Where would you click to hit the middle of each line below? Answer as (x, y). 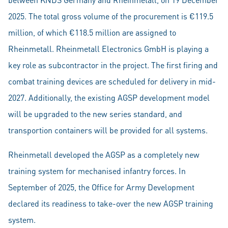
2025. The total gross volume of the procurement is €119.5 (111, 16)
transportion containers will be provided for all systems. (108, 130)
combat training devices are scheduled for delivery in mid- (112, 81)
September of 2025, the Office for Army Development (101, 187)
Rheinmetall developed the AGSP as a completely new (104, 154)
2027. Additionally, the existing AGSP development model (109, 97)
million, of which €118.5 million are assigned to (92, 32)
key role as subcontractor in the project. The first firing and (113, 65)
